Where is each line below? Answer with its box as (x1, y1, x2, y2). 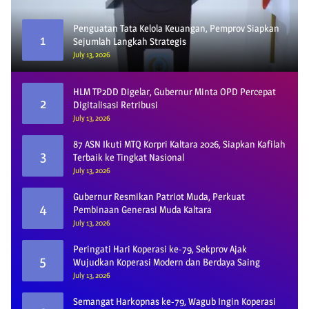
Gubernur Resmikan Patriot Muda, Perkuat (73, 190, 245, 202)
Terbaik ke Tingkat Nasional (73, 151, 184, 163)
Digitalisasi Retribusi (73, 99, 158, 110)
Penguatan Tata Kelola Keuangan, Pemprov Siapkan (73, 22, 279, 34)
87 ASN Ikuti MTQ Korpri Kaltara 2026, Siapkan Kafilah (73, 138, 286, 150)
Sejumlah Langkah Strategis (73, 35, 186, 47)
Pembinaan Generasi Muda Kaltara (73, 203, 212, 215)
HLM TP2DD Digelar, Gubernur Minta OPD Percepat (73, 86, 276, 97)
